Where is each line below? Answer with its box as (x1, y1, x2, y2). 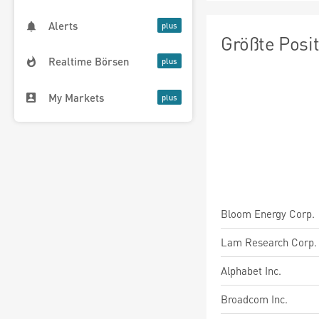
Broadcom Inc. (221, 292, 288, 306)
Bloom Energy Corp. (221, 206, 315, 221)
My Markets (48, 90, 104, 105)
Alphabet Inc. (221, 263, 281, 278)
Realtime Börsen (48, 54, 130, 69)
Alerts (48, 19, 78, 33)
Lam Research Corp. (221, 235, 317, 249)
